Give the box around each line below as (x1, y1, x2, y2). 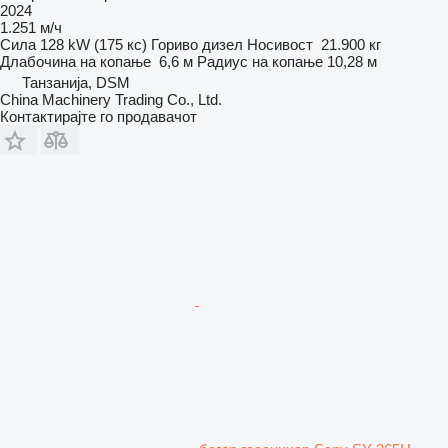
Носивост (247, 35, 313, 53)
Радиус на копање (197, 52, 323, 70)
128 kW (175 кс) (40, 35, 147, 53)
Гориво (151, 35, 198, 53)
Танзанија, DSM (22, 73, 130, 91)
